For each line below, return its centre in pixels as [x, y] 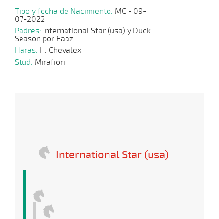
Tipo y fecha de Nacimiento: [65, 11]
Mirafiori [50, 62]
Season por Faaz [44, 39]
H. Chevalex [60, 51]
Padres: [29, 31]
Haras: [27, 51]
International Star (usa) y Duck [97, 31]
